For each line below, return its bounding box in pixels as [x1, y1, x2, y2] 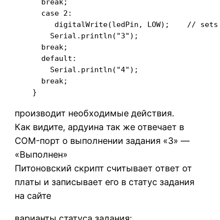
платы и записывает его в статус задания [15, 177, 195, 188]
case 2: [15, 9, 73, 18]
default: [15, 54, 77, 63]
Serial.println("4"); [15, 65, 139, 74]
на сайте [15, 191, 52, 201]
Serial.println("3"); [15, 31, 139, 40]
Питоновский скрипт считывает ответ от [15, 163, 192, 174]
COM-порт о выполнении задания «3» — [15, 136, 190, 146]
